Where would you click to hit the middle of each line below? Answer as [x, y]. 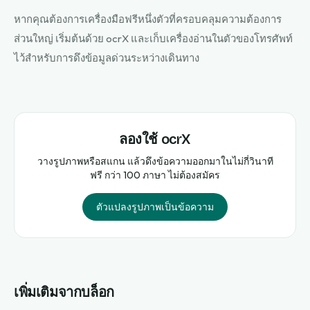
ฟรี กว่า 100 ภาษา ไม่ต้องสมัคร [155, 175]
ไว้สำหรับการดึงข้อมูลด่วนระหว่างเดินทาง [107, 58]
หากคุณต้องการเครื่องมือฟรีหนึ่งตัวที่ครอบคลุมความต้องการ [148, 19]
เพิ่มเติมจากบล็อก [64, 292]
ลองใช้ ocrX [155, 139]
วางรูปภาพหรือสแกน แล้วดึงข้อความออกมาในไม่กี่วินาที [155, 161]
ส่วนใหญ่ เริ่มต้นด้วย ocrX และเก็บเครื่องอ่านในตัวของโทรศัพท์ [153, 38]
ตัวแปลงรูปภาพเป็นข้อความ [155, 207]
